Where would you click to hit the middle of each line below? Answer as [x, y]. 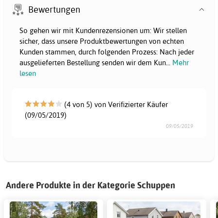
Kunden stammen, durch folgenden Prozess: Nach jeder [107, 52]
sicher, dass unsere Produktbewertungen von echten [102, 41]
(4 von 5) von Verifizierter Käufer [115, 105]
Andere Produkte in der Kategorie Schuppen [91, 185]
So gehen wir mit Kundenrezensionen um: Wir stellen [103, 31]
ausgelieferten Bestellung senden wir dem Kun [93, 63]
